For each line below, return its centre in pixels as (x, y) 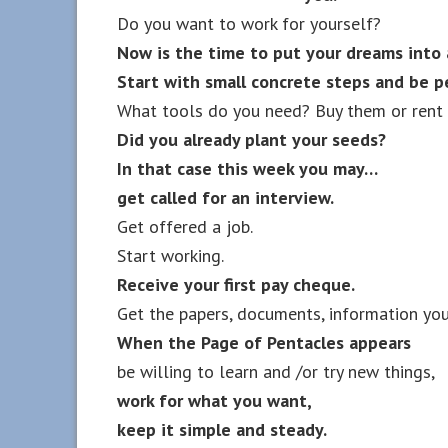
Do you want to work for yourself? (249, 23)
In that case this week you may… (247, 168)
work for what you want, (214, 400)
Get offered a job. (185, 226)
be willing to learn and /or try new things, (276, 371)
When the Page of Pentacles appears (264, 342)
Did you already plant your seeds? (251, 139)
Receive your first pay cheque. (236, 284)
